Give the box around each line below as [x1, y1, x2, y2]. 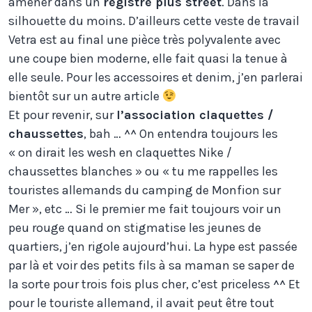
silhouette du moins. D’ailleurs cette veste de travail [8, 13, 299, 29]
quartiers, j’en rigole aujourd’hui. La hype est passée [8, 239, 297, 255]
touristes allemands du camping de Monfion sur [8, 182, 281, 198]
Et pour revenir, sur [8, 107, 116, 123]
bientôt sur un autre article [8, 88, 162, 104]
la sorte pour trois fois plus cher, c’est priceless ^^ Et [8, 276, 300, 292]
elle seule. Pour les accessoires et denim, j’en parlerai [8, 70, 303, 86]
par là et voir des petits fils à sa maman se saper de [8, 258, 295, 274]
